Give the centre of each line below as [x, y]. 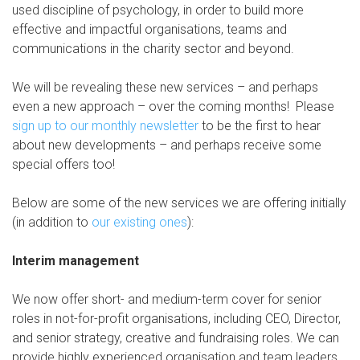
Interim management [76, 261]
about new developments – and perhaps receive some [167, 145]
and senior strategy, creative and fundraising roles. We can [176, 338]
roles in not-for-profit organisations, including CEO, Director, [176, 319]
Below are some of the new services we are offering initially [179, 203]
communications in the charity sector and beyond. [153, 49]
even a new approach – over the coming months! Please [173, 106]
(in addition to [52, 222]
